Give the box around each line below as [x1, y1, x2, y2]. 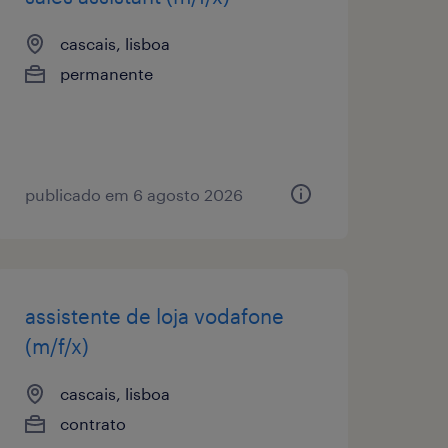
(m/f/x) [24, 333, 89, 358]
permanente [59, 63, 153, 83]
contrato [59, 413, 126, 433]
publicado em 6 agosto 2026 [24, 184, 243, 204]
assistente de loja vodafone [24, 303, 284, 328]
